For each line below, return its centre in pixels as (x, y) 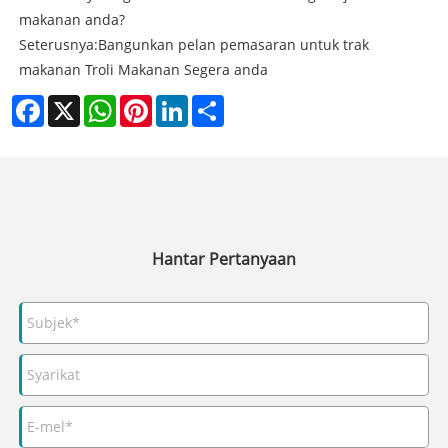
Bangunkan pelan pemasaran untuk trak (233, 44)
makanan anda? (71, 19)
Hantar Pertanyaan (224, 258)
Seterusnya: (58, 44)
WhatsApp (150, 102)
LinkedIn (216, 102)
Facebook (75, 102)
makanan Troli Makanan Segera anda (143, 69)
